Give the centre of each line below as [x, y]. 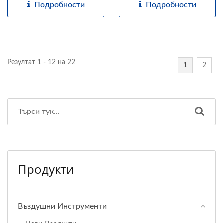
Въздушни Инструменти [62, 206]
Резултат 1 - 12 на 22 [41, 62]
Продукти [46, 169]
